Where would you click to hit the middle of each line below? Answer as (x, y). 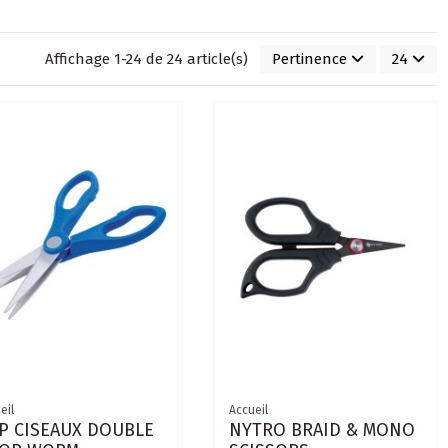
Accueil (248, 410)
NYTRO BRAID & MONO (321, 430)
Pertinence (309, 58)
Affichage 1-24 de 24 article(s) (149, 58)
